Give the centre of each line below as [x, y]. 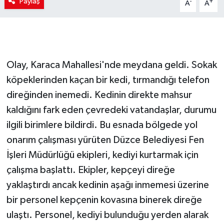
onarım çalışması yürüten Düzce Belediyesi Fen [105, 140]
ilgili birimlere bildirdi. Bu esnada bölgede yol [102, 125]
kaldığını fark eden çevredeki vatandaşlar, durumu [111, 110]
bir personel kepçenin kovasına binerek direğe [104, 200]
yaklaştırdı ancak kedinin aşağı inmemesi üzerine [107, 185]
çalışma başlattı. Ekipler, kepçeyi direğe [90, 170]
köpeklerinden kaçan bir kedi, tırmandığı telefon [108, 80]
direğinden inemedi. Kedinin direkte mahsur [99, 95]
